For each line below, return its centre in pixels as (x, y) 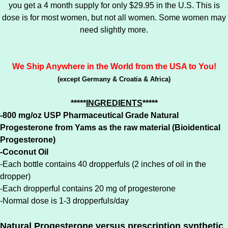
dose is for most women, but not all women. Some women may (114, 18)
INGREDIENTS (114, 103)
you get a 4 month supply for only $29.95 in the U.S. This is (114, 5)
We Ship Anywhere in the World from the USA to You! (114, 66)
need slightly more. (114, 30)
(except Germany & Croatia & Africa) (114, 79)
